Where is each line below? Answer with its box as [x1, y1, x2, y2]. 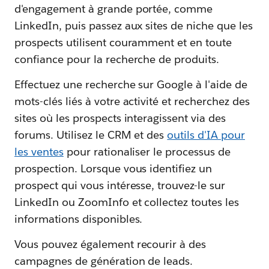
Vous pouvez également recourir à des [14, 237, 207, 251]
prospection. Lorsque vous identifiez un [14, 161, 213, 175]
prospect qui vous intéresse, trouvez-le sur [14, 178, 226, 192]
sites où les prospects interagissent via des [14, 110, 226, 125]
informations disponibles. [14, 211, 143, 226]
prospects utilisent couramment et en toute [14, 35, 232, 49]
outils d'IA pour [167, 127, 245, 142]
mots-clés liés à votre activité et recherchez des [14, 94, 250, 108]
